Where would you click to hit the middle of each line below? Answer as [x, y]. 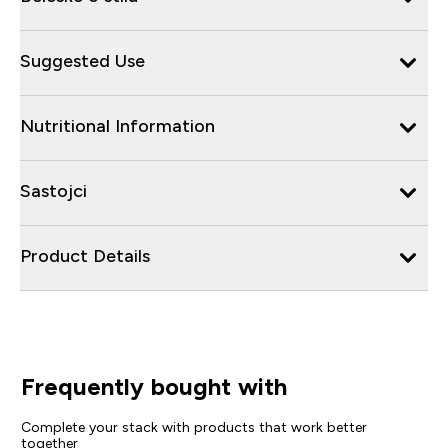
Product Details [85, 255]
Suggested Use [82, 60]
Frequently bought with [153, 386]
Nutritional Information [117, 125]
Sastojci [53, 190]
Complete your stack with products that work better [193, 426]
